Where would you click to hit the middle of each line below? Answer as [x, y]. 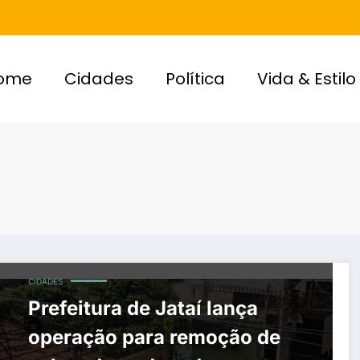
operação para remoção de [154, 337]
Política [196, 79]
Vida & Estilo [307, 79]
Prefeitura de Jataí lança [143, 309]
